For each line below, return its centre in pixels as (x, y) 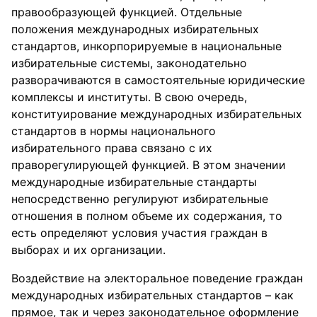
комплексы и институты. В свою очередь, (129, 97)
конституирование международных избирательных (157, 114)
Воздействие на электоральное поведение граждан (157, 278)
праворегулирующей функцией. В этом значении (149, 165)
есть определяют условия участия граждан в (139, 233)
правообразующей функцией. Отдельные (127, 12)
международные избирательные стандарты (134, 182)
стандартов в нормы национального (114, 131)
